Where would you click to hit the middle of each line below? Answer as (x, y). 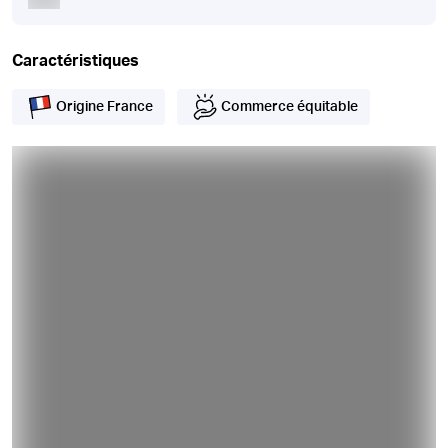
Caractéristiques (75, 61)
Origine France (104, 107)
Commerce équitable (289, 107)
